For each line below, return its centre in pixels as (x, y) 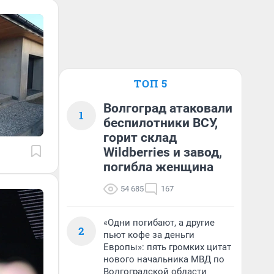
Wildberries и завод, (163, 152)
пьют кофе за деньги (149, 235)
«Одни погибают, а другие (159, 223)
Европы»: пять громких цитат (167, 247)
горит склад (140, 138)
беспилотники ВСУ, (161, 123)
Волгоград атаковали (168, 108)
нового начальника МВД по (164, 259)
